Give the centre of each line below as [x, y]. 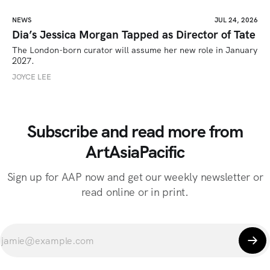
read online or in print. [135, 192]
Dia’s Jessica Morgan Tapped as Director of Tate [134, 34]
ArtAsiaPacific [135, 152]
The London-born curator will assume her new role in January [135, 50]
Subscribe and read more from [135, 131]
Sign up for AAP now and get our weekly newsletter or [135, 177]
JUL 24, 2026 [236, 20]
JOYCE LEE [32, 77]
